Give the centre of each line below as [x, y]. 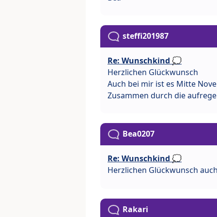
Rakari [135, 209]
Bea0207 [139, 133]
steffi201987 [146, 36]
